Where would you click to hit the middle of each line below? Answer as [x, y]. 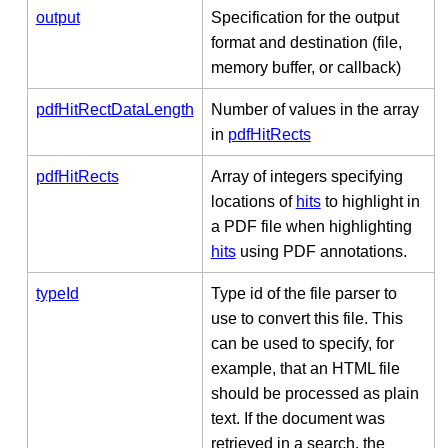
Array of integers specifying [306, 176]
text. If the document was [297, 418]
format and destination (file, [306, 42]
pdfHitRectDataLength [114, 109]
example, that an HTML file [305, 368]
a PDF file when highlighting [311, 226]
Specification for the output [304, 17]
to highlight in [370, 201]
